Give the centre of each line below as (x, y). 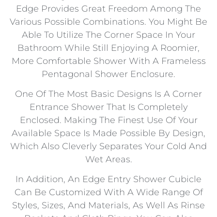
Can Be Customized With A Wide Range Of (108, 193)
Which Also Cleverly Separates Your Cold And (108, 147)
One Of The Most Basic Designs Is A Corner (108, 94)
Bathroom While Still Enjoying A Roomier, (108, 48)
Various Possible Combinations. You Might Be (108, 22)
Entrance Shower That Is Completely (108, 107)
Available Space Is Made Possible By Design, (108, 133)
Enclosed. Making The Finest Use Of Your (108, 120)
